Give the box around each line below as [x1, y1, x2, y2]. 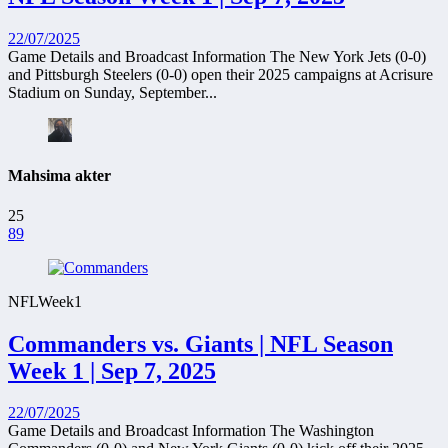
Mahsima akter [8, 167, 111, 185]
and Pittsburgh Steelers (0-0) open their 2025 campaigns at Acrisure [8, 66, 433, 84]
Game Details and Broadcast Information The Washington [8, 422, 374, 440]
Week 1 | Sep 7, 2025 [8, 357, 216, 384]
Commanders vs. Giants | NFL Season [8, 330, 393, 357]
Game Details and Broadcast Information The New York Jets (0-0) [8, 48, 426, 66]
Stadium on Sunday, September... [8, 84, 217, 102]
